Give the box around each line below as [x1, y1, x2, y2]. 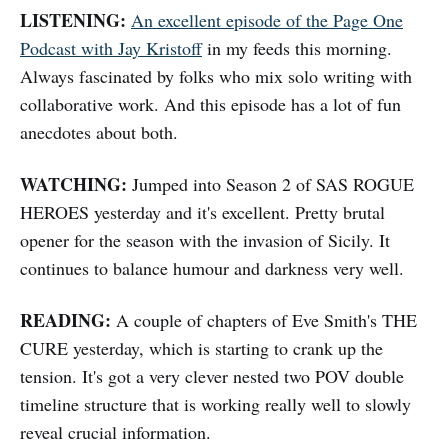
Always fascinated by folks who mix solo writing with [20, 64, 412, 89]
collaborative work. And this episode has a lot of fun [20, 92, 401, 117]
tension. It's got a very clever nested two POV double [20, 364, 404, 389]
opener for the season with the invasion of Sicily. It [20, 228, 390, 253]
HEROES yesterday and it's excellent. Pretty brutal [20, 200, 385, 225]
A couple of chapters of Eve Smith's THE [111, 308, 417, 333]
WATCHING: [20, 171, 132, 198]
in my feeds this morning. [202, 36, 392, 61]
